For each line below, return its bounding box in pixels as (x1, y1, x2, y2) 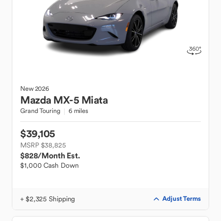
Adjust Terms (162, 194, 201, 203)
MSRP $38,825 (20, 141, 66, 149)
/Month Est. (37, 150, 80, 160)
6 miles (68, 107, 88, 115)
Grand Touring (20, 107, 60, 115)
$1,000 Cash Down (20, 161, 79, 170)
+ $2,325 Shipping (20, 194, 75, 203)
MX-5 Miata (53, 93, 108, 107)
